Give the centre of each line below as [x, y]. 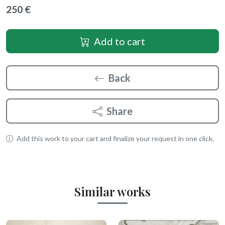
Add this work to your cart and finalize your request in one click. [115, 139]
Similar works [113, 192]
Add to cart [120, 41]
